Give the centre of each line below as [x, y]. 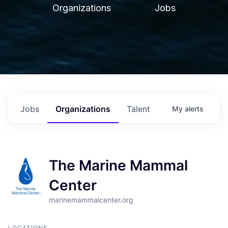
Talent [138, 109]
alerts [194, 109]
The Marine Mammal [118, 165]
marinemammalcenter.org [91, 200]
